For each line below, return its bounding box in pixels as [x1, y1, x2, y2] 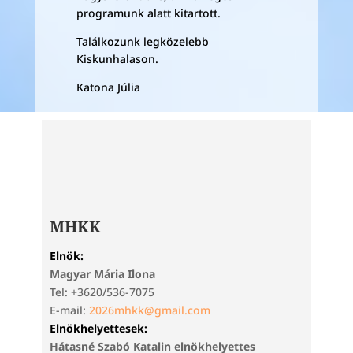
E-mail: [49, 303, 89, 318]
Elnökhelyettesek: [49, 321, 147, 336]
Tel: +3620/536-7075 [49, 284, 154, 299]
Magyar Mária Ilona [49, 266, 155, 281]
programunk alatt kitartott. [76, 6, 221, 20]
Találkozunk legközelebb [76, 34, 209, 49]
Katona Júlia [76, 80, 140, 95]
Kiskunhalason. [76, 51, 158, 66]
